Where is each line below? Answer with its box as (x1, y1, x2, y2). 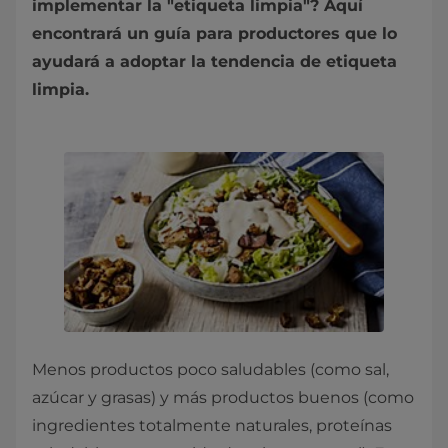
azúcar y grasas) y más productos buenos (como (32, 388, 414, 407)
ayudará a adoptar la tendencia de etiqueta (32, 52, 397, 71)
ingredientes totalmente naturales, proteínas (32, 416, 392, 435)
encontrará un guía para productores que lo (32, 24, 397, 43)
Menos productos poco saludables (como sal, (32, 360, 389, 379)
